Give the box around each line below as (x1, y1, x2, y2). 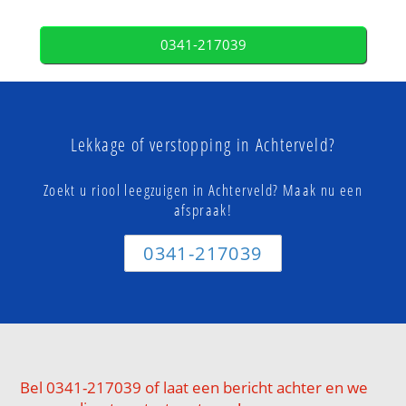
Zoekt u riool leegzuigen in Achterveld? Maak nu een (43, 179, 363, 200)
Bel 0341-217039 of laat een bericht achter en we (20, 377, 369, 399)
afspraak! (173, 198, 233, 220)
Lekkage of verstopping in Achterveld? (70, 131, 336, 157)
